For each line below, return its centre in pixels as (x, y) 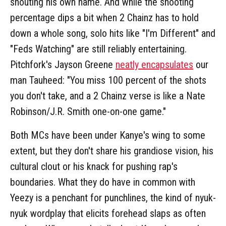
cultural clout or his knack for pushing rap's (94, 166)
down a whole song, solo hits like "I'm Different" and (113, 33)
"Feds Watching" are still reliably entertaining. (98, 49)
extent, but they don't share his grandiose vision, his (112, 151)
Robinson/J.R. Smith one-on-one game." (88, 111)
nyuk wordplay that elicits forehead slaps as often (108, 213)
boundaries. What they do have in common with (103, 182)
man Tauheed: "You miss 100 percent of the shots (108, 80)
